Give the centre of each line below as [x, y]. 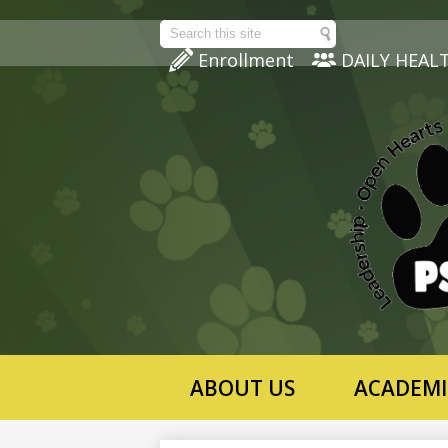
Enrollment [246, 60]
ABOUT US [242, 387]
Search [184, 43]
